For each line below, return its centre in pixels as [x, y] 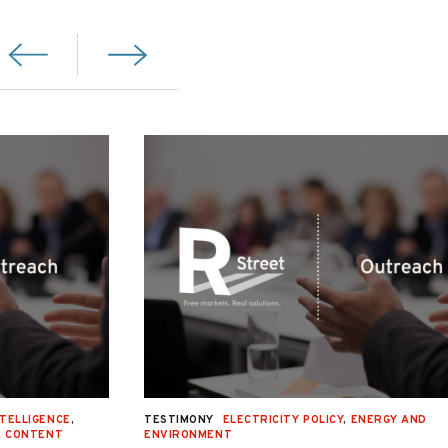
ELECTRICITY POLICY [283, 419]
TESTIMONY [179, 419]
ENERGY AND [389, 419]
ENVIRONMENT [188, 434]
